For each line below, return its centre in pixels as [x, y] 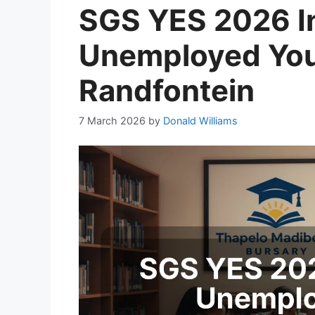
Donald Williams [200, 120]
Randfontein [167, 90]
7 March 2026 [112, 120]
